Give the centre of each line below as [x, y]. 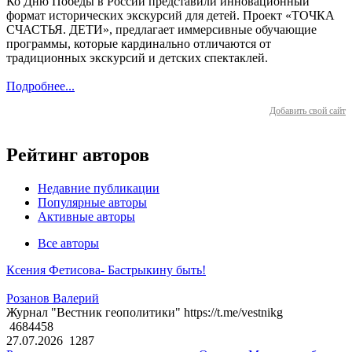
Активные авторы [86, 217]
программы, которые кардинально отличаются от [139, 44]
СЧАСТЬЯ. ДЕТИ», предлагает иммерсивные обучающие [161, 30]
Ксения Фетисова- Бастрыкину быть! [106, 270]
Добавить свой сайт [308, 111]
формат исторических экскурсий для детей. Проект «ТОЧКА [170, 16]
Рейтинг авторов [78, 155]
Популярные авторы [92, 203]
